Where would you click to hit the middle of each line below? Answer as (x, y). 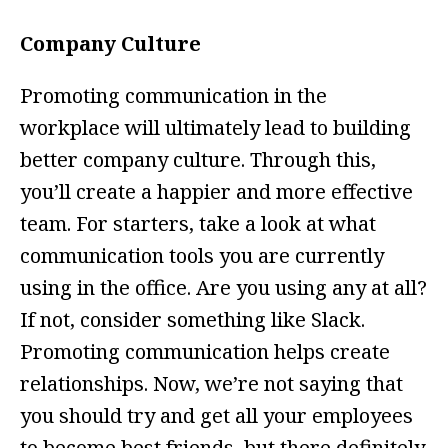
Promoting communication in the (173, 96)
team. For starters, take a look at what (198, 224)
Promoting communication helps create (205, 352)
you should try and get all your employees (216, 416)
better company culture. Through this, (198, 160)
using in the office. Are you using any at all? (223, 288)
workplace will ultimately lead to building (215, 128)
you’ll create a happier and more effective (216, 192)
